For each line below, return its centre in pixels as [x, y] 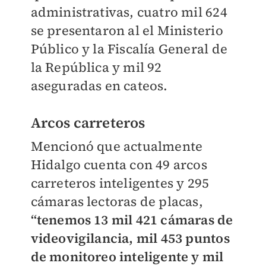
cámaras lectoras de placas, [117, 202]
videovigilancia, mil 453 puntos [130, 238]
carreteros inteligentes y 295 [120, 183]
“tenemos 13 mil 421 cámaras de [132, 220]
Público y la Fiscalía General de [129, 49]
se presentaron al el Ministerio [127, 31]
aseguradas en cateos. [99, 86]
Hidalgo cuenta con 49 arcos [119, 165]
